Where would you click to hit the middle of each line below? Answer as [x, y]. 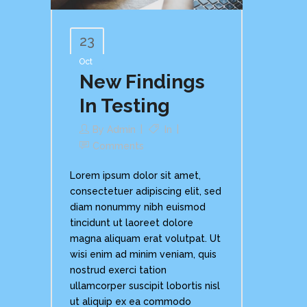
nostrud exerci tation [118, 270]
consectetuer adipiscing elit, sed [146, 192]
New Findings [142, 82]
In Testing [125, 106]
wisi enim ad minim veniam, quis [143, 255]
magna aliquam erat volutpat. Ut [145, 239]
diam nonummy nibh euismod [138, 207]
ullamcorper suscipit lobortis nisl [145, 286]
